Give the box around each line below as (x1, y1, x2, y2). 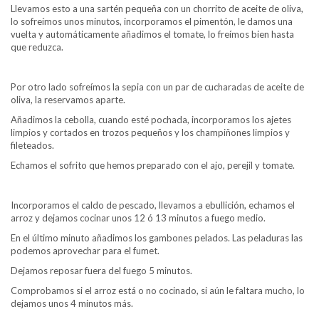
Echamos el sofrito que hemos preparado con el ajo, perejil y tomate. (11, 159, 295, 171)
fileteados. (11, 139, 54, 151)
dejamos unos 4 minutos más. (11, 297, 133, 309)
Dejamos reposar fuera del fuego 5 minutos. (11, 264, 192, 276)
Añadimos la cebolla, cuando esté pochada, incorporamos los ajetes (11, 113, 291, 125)
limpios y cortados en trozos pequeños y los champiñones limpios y (11, 126, 290, 138)
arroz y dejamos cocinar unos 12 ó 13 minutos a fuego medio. (11, 211, 266, 224)
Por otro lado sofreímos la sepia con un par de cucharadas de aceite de (11, 80, 304, 93)
